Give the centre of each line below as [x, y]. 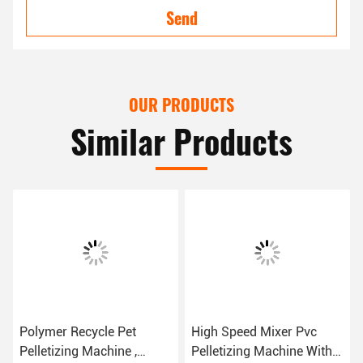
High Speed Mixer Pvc [254, 332]
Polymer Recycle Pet [78, 332]
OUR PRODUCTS [181, 105]
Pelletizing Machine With [262, 352]
